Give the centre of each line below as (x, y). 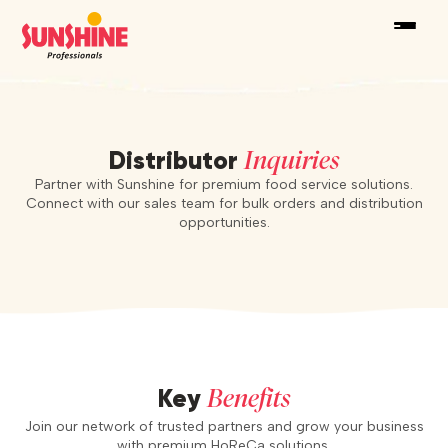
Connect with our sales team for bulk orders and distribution (224, 203)
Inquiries (291, 159)
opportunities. (224, 222)
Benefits (248, 397)
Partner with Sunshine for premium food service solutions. (224, 184)
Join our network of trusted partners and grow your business (224, 426)
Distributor (176, 162)
